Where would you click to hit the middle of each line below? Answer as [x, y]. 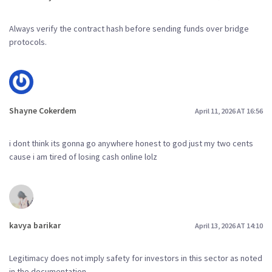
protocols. [28, 42]
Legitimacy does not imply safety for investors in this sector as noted [136, 258]
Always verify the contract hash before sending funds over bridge [129, 29]
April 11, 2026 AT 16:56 [229, 110]
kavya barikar [35, 225]
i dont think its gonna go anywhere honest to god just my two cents [131, 143]
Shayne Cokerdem [43, 111]
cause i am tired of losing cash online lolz [83, 157]
